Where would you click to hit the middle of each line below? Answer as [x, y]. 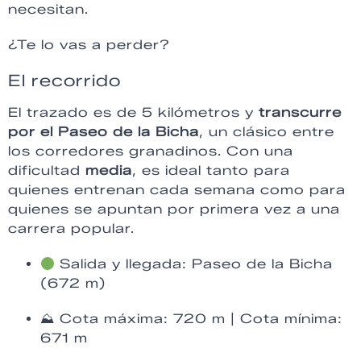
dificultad [47, 171]
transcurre [300, 113]
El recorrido [64, 81]
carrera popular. [71, 229]
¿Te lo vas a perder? [89, 45]
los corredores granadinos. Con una [151, 151]
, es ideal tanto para [211, 171]
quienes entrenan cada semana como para [177, 190]
